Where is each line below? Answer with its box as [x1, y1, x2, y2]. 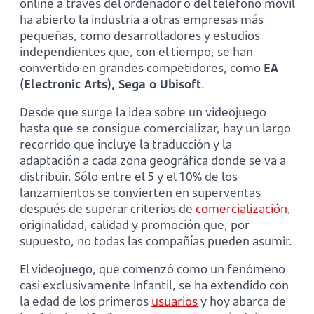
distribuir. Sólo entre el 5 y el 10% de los [20, 168, 238, 184]
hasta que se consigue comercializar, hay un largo [20, 119, 291, 136]
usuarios [151, 292, 198, 309]
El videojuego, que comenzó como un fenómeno [20, 260, 285, 277]
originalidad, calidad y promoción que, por [20, 216, 249, 233]
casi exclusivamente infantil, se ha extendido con [20, 276, 289, 293]
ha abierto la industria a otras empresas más [20, 11, 264, 27]
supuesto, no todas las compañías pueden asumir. [20, 232, 292, 249]
